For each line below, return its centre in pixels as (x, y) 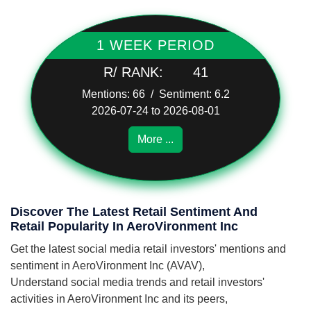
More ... (155, 139)
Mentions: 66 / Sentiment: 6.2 (155, 94)
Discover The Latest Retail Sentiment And (134, 212)
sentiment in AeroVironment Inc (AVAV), (108, 266)
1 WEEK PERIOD (155, 45)
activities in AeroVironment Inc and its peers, (119, 299)
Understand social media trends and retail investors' (137, 282)
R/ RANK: (139, 72)
